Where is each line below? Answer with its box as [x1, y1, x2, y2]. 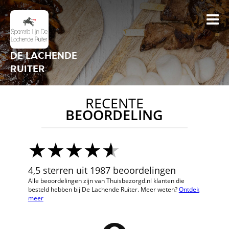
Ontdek [178, 185, 199, 194]
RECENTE [85, 94, 144, 112]
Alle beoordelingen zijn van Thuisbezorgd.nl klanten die [28, 176, 185, 185]
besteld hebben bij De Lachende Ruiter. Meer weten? [28, 185, 179, 194]
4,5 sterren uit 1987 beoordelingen [28, 164, 176, 176]
